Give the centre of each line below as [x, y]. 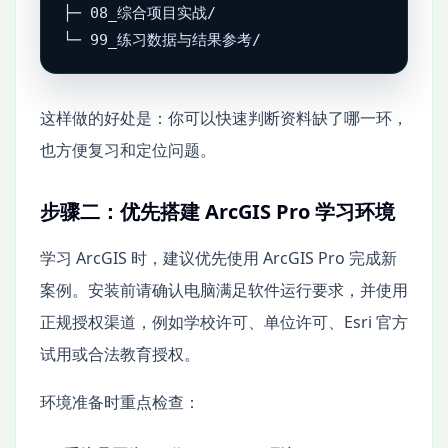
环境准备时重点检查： [120, 402]
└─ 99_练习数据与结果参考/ [162, 40]
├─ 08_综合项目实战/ [140, 13]
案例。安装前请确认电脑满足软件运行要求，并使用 [224, 290]
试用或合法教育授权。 [120, 354]
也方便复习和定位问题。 [128, 150]
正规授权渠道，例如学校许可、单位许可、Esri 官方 [224, 322]
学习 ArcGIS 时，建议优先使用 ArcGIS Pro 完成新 [218, 258]
